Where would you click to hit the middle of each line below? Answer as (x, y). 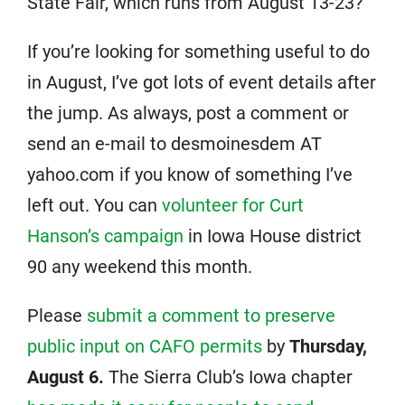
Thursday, (328, 346)
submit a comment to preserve (211, 316)
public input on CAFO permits (145, 346)
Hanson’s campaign (105, 236)
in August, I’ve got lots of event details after (202, 82)
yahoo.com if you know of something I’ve (190, 174)
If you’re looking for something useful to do (198, 52)
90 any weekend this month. (140, 267)
